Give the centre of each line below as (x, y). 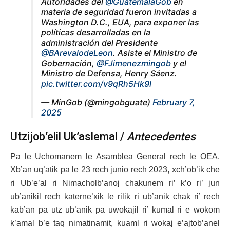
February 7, (174, 102)
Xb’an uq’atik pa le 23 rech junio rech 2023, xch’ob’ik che (115, 169)
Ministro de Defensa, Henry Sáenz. (109, 74)
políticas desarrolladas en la (96, 33)
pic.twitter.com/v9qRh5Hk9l (96, 84)
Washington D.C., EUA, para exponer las (120, 22)
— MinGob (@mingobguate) (97, 102)
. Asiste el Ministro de (155, 53)
